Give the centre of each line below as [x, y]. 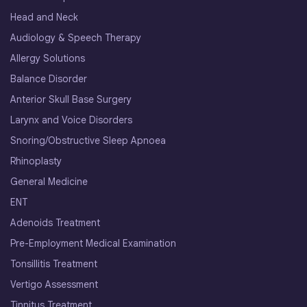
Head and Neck [44, 17]
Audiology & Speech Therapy [76, 37]
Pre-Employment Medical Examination [93, 243]
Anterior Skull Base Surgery [71, 99]
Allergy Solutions [48, 58]
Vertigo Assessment [54, 284]
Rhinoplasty [36, 161]
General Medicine [49, 181]
